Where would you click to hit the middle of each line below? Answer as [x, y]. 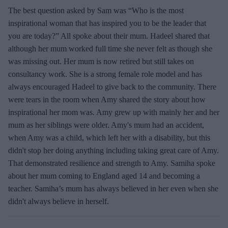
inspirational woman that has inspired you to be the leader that [107, 23]
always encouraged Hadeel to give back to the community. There [112, 87]
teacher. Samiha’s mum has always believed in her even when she [113, 188]
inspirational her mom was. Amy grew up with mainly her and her [114, 112]
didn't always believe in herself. [59, 201]
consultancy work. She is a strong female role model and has [105, 74]
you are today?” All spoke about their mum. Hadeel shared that [109, 36]
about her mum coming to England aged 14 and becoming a [104, 176]
